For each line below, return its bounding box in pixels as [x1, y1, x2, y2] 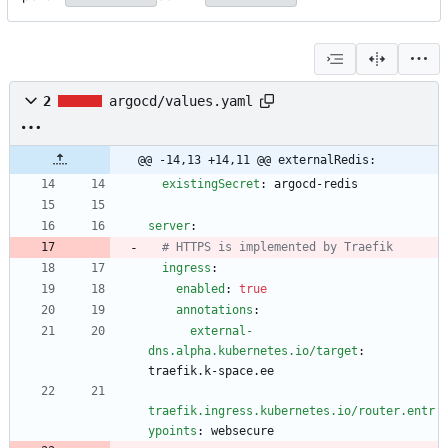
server [148, 219, 190, 234]
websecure [211, 424, 274, 439]
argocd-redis [274, 177, 358, 192]
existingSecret [162, 177, 260, 192]
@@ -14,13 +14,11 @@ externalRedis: [138, 153, 376, 168]
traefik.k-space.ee [148, 364, 274, 379]
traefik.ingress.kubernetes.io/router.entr [148, 404, 435, 419]
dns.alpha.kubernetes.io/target [148, 344, 358, 359]
